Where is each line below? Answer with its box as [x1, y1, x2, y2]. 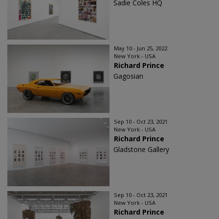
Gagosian [113, 71, 143, 81]
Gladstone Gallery [113, 145, 169, 154]
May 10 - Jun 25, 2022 [114, 44, 167, 52]
